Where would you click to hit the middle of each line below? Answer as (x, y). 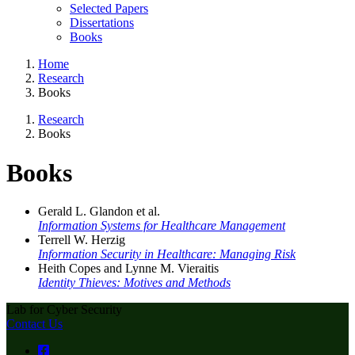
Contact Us (34, 324)
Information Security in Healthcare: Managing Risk (167, 254)
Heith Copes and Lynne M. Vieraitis (128, 269)
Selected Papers (109, 9)
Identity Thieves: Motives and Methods (134, 283)
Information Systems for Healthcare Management (162, 226)
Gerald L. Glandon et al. (99, 212)
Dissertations (102, 23)
